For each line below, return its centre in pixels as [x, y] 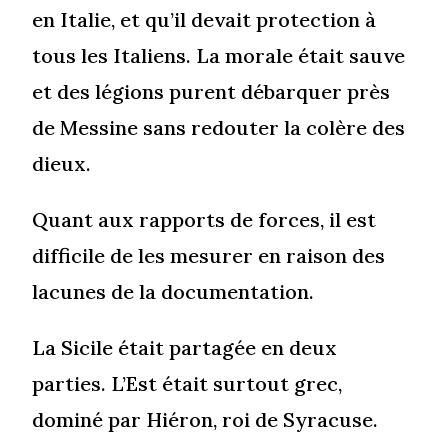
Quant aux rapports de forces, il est [204, 220]
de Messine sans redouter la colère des [219, 128]
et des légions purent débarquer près [211, 92]
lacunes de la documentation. [173, 292]
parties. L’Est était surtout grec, [187, 384]
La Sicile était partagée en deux [185, 348]
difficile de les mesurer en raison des [209, 256]
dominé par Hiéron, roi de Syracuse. [205, 420]
